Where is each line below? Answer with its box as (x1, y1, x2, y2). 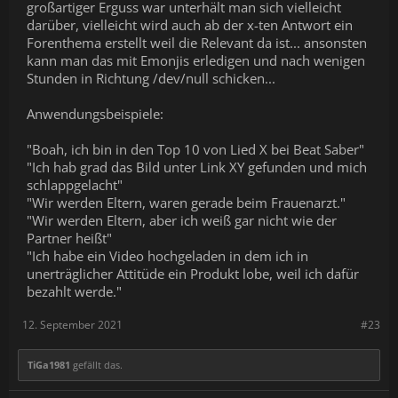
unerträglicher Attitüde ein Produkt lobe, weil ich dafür (27, 265, 359, 283)
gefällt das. (70, 358, 123, 371)
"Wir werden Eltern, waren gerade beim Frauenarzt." (27, 194, 346, 211)
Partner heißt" (27, 229, 112, 247)
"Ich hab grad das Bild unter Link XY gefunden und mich (27, 158, 367, 176)
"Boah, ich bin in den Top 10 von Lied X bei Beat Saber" (27, 140, 364, 158)
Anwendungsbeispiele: (27, 105, 163, 123)
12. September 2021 (22, 317, 123, 332)
